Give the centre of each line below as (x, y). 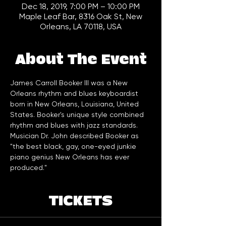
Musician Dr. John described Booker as (75, 136)
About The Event (81, 60)
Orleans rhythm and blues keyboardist (75, 94)
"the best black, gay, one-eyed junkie (74, 147)
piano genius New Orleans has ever (71, 157)
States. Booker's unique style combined (78, 115)
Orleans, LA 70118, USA (81, 27)
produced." (30, 168)
